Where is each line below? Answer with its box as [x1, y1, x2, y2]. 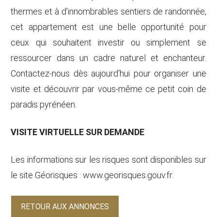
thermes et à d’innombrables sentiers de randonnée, [11, 6, 206, 16]
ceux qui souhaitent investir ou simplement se [11, 37, 206, 47]
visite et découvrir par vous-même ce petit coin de [11, 84, 206, 94]
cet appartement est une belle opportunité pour [11, 22, 206, 32]
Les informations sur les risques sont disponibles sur [11, 155, 206, 165]
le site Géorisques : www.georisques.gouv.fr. [11, 170, 174, 180]
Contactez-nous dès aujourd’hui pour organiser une [11, 68, 206, 78]
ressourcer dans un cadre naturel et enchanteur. [11, 53, 206, 63]
